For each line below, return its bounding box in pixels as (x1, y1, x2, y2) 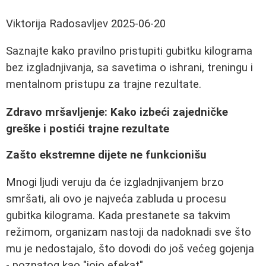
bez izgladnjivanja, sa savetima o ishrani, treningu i (6, 61, 253, 75)
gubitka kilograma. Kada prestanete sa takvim (6, 209, 230, 223)
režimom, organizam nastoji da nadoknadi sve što (6, 226, 251, 239)
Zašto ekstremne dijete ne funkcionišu (6, 148, 207, 161)
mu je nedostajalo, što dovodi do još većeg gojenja (6, 242, 254, 256)
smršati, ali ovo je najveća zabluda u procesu (6, 192, 226, 206)
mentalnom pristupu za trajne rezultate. (6, 78, 201, 91)
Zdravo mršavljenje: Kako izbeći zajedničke (6, 106, 228, 119)
